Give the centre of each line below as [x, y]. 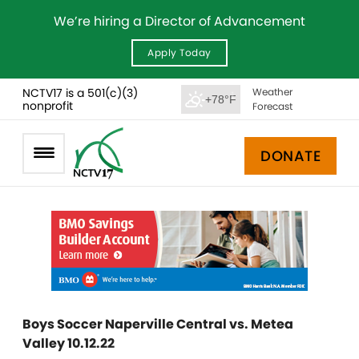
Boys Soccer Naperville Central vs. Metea [158, 324]
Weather [272, 91]
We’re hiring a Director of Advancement [179, 21]
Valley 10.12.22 [69, 343]
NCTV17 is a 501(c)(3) [80, 93]
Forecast [272, 106]
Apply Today [179, 52]
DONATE [290, 155]
